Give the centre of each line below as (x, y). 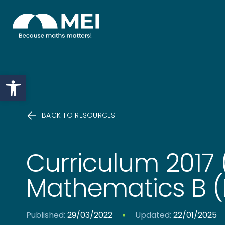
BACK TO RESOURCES (79, 115)
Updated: (153, 215)
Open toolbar (33, 80)
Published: (46, 215)
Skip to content (45, 22)
